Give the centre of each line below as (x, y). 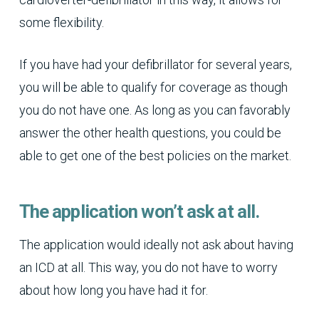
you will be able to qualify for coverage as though (153, 88)
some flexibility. (61, 23)
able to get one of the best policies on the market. (155, 156)
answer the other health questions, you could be (150, 133)
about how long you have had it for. (113, 291)
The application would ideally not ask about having (156, 245)
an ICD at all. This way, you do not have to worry (148, 268)
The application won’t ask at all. (139, 212)
